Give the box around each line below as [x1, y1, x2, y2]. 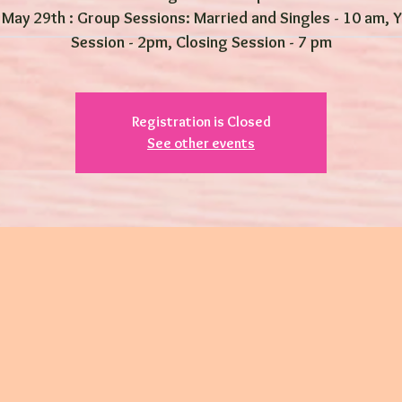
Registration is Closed [131, 113, 271, 130]
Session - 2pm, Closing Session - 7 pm [70, 32, 332, 52]
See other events [147, 135, 255, 152]
